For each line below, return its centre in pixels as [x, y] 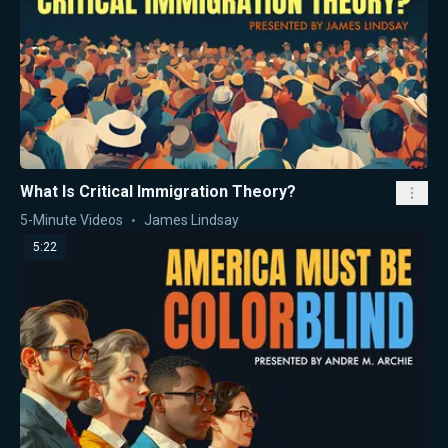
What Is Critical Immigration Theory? [158, 192]
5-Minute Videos [71, 220]
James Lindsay [191, 220]
